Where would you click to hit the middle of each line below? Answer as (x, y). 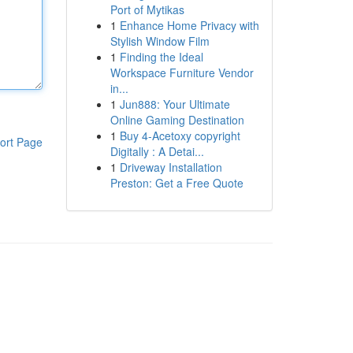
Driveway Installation (171, 167)
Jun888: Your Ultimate (175, 104)
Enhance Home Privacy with (189, 25)
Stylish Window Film (160, 41)
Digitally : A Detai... (157, 151)
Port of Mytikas (147, 9)
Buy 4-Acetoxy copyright (180, 136)
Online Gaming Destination (177, 120)
